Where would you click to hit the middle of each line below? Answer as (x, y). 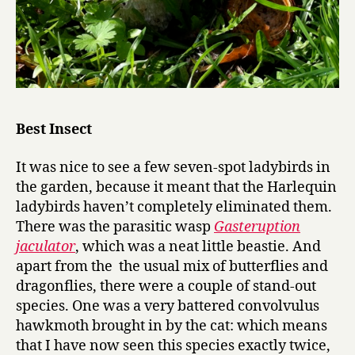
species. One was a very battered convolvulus (168, 306)
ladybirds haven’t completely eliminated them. (174, 207)
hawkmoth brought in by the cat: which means (172, 326)
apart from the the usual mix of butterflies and (172, 266)
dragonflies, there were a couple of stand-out (166, 286)
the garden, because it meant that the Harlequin (176, 187)
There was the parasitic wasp (115, 227)
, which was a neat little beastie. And (198, 246)
